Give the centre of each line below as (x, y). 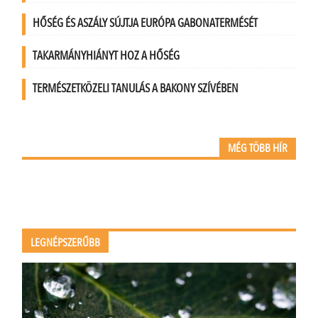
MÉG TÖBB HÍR (257, 148)
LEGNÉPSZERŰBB (66, 242)
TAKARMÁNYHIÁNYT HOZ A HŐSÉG (106, 56)
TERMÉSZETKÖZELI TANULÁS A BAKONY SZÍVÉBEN (136, 89)
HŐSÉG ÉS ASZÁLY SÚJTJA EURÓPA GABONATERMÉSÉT (146, 23)
